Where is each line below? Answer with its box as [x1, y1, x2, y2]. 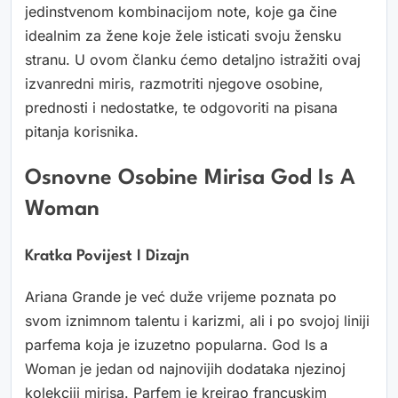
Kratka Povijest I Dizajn [25, 249, 189, 265]
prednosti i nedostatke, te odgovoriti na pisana [25, 99, 338, 117]
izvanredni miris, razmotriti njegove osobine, [25, 75, 323, 93]
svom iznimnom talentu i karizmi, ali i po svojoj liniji [25, 312, 370, 330]
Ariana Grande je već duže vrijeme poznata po [25, 288, 337, 306]
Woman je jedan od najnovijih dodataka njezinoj [25, 360, 346, 378]
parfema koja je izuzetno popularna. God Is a [25, 336, 328, 354]
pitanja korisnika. [25, 123, 139, 141]
